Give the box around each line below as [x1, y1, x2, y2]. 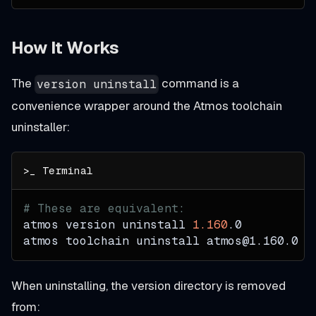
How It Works [11, 37, 119, 59]
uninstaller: [11, 119, 70, 135]
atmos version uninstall [23, 217, 193, 232]
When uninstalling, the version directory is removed [11, 277, 286, 293]
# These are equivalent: [23, 200, 186, 216]
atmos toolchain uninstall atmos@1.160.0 [23, 233, 298, 248]
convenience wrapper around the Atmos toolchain [11, 97, 282, 114]
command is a [159, 75, 240, 92]
